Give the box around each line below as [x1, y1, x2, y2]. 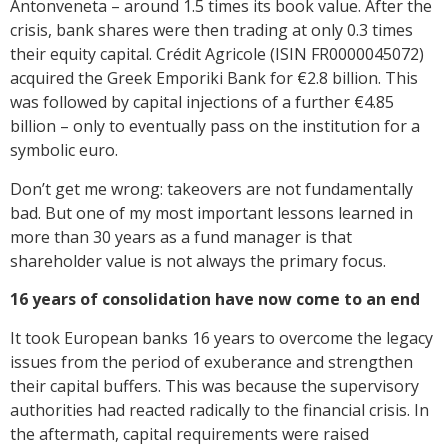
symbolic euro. [10, 139, 118, 162]
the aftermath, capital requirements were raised [10, 422, 369, 445]
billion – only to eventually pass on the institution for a [10, 115, 420, 138]
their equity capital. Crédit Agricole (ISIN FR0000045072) [10, 43, 424, 66]
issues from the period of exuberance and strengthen [10, 350, 413, 373]
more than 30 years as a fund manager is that [10, 225, 352, 248]
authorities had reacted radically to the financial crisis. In [10, 398, 429, 421]
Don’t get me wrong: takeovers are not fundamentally [10, 177, 413, 200]
